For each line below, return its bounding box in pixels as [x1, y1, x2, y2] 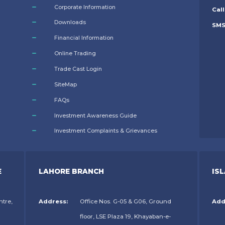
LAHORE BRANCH [38, 167, 104, 176]
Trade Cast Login [54, 65, 102, 72]
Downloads [54, 19, 86, 26]
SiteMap [54, 80, 77, 88]
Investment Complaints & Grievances [54, 127, 157, 135]
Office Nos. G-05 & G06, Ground [80, 198, 172, 205]
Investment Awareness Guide [54, 111, 137, 119]
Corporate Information [54, 3, 116, 11]
